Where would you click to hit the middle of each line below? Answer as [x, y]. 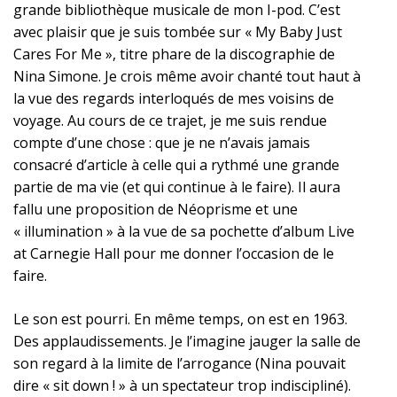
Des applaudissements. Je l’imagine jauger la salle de [187, 341]
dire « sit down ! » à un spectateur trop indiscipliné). [182, 385]
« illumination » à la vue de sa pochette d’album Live [184, 231]
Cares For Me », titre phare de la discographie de [174, 54]
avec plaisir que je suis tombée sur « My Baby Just [178, 32]
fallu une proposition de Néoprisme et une [156, 209]
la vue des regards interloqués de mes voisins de [174, 98]
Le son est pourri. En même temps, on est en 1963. [180, 319]
